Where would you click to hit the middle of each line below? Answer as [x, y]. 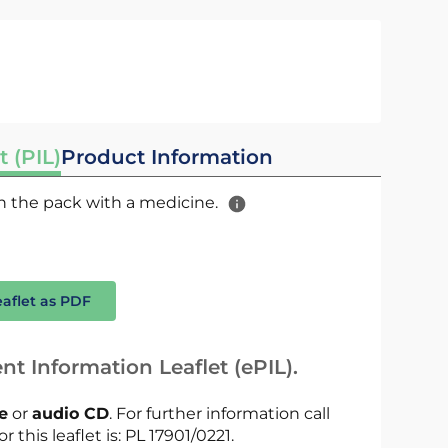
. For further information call [219, 413]
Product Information [166, 157]
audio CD [70, 413]
